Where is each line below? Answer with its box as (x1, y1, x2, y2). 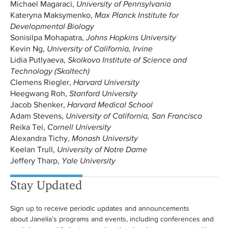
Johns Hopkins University (86, 33, 176, 42)
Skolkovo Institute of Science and (68, 55, 187, 65)
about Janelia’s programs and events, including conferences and (10, 215, 214, 223)
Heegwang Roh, (10, 89, 69, 98)
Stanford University (69, 89, 137, 98)
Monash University (72, 134, 138, 143)
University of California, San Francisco (66, 111, 202, 121)
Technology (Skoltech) (10, 67, 90, 76)
